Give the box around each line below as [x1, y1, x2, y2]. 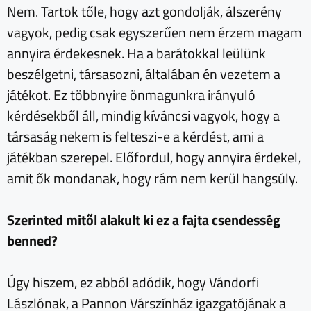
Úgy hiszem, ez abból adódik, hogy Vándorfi [7, 271, 259, 293]
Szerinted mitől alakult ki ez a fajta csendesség [7, 208, 280, 230]
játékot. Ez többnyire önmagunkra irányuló [7, 83, 255, 106]
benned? [7, 229, 58, 251]
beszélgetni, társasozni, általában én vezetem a [7, 62, 280, 85]
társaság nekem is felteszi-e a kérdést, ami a [7, 125, 264, 147]
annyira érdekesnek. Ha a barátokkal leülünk [7, 42, 266, 64]
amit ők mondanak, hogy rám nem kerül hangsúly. [7, 167, 301, 189]
